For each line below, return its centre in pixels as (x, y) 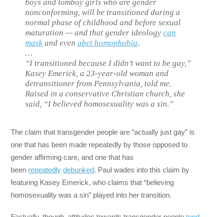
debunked (79, 170)
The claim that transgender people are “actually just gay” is (103, 132)
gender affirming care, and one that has (72, 157)
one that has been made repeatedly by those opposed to (99, 145)
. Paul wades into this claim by (142, 170)
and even (60, 43)
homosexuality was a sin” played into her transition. (91, 195)
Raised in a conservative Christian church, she (105, 94)
